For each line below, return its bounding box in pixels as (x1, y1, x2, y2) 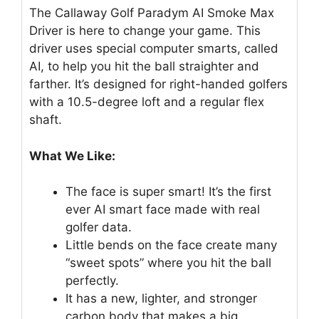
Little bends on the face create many (66, 238, 277, 253)
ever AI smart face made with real (66, 202, 260, 217)
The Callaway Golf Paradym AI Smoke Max (29, 6, 274, 21)
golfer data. (66, 220, 132, 235)
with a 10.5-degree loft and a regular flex (29, 95, 264, 110)
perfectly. (66, 273, 119, 288)
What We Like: (29, 148, 115, 163)
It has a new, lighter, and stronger (66, 291, 257, 306)
